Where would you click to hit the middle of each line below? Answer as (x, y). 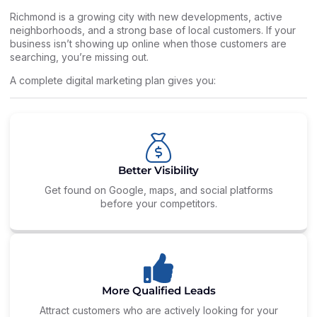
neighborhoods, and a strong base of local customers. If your (153, 30)
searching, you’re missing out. (79, 57)
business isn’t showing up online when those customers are (148, 43)
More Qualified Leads (158, 290)
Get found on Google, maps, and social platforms (158, 190)
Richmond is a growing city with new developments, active (146, 16)
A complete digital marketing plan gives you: (113, 81)
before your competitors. (158, 203)
